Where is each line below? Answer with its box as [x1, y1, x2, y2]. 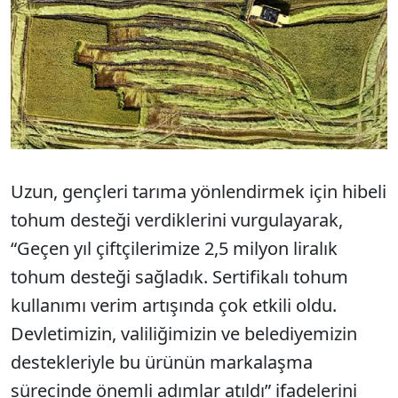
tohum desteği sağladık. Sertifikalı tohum [11, 264, 348, 289]
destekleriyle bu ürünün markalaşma [11, 349, 313, 374]
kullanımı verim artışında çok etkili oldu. [11, 292, 337, 317]
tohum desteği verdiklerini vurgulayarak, [11, 207, 343, 232]
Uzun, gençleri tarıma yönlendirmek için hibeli [11, 179, 386, 203]
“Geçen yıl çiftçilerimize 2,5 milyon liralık [11, 235, 338, 260]
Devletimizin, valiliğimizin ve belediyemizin [11, 321, 357, 346]
